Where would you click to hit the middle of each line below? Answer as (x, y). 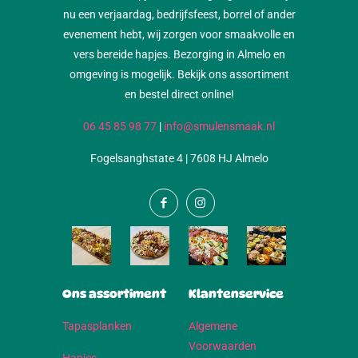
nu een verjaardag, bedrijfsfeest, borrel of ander (179, 15)
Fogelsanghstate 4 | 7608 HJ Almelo (179, 159)
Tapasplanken (97, 326)
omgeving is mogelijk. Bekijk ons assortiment (179, 75)
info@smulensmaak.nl (219, 127)
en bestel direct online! (179, 95)
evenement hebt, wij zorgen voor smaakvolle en (179, 35)
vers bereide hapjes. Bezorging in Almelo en (179, 55)
